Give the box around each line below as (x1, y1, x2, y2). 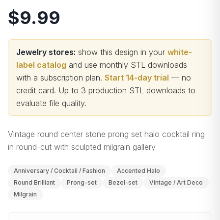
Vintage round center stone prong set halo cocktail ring (8, 129, 205, 139)
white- (167, 47, 192, 57)
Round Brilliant (14, 179, 55, 186)
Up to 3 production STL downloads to (58, 85, 195, 95)
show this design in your (76, 47, 165, 57)
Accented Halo (117, 167, 160, 174)
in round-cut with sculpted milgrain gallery (8, 142, 156, 152)
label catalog (16, 60, 66, 70)
